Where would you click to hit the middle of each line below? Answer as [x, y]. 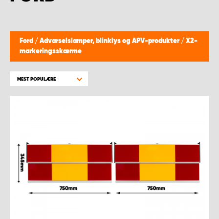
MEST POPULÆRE [36, 79]
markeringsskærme [51, 51]
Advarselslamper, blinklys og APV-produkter [110, 41]
